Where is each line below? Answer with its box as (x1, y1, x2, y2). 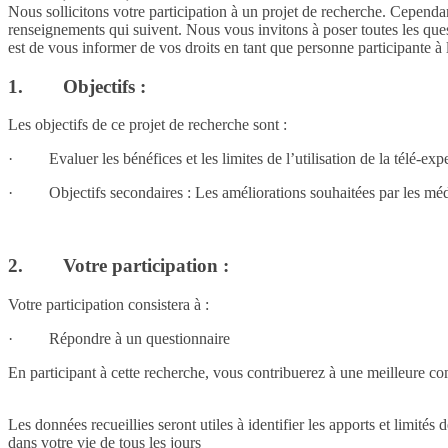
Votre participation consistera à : (8, 295, 209, 313)
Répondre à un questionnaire (49, 329, 230, 347)
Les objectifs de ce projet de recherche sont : (8, 116, 287, 134)
